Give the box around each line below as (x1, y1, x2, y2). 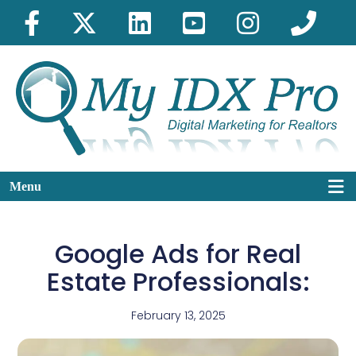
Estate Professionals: (46, 263, 310, 300)
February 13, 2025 (130, 307, 226, 323)
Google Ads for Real (55, 235, 301, 272)
